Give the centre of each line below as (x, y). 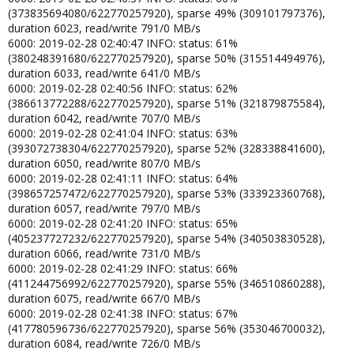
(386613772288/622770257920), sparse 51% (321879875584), (167, 103)
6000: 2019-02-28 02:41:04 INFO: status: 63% (123, 133)
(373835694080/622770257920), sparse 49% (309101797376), (167, 13)
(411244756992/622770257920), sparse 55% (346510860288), (167, 283)
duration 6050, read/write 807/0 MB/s (104, 163)
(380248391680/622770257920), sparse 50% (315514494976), (167, 58)
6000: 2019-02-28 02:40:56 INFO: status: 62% (123, 88)
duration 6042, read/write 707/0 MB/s (104, 118)
